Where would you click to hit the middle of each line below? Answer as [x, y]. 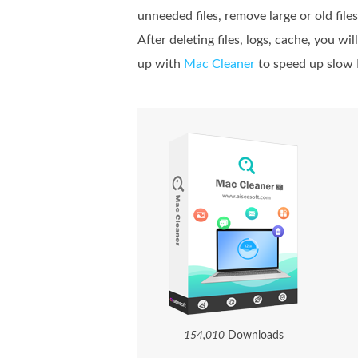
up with [161, 64]
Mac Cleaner [219, 64]
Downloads [254, 336]
